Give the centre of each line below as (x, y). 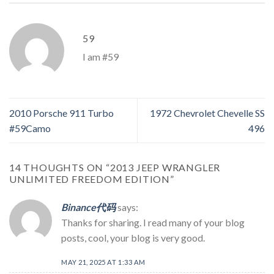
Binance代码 (88, 207)
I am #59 (101, 56)
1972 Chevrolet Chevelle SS (207, 113)
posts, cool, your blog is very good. (133, 238)
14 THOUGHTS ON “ (60, 168)
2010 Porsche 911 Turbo (61, 113)
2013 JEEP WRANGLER (165, 168)
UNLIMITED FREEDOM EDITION (90, 179)
